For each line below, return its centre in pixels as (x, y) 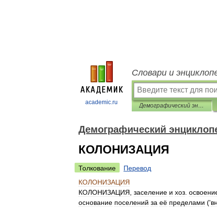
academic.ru (101, 102)
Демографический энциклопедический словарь (201, 106)
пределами (187, 202)
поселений (132, 202)
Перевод (137, 168)
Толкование (97, 168)
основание (95, 202)
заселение (150, 192)
